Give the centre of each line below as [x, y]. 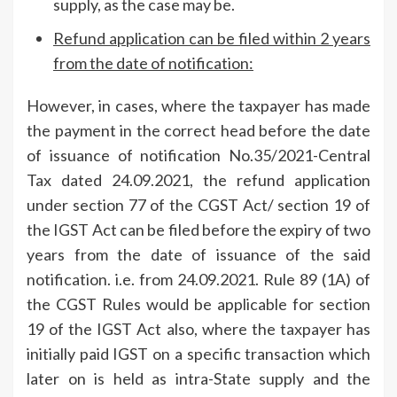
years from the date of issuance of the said [198, 254]
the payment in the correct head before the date [198, 130]
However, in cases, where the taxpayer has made [198, 105]
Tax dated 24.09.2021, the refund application [198, 179]
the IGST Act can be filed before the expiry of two [198, 229]
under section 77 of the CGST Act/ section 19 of [198, 204]
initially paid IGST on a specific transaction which [198, 353]
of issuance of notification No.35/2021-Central [198, 155]
